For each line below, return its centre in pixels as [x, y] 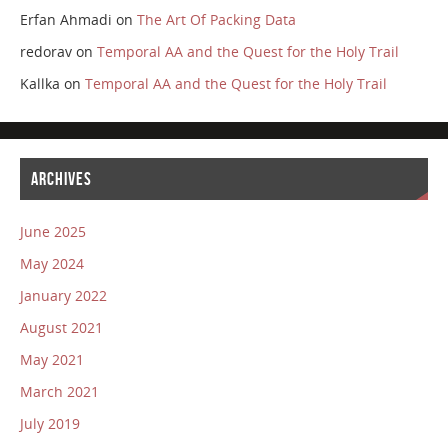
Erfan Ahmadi [65, 19]
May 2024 [51, 264]
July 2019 [49, 424]
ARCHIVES [61, 179]
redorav [45, 51]
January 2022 [63, 296]
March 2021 [59, 392]
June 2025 [52, 232]
